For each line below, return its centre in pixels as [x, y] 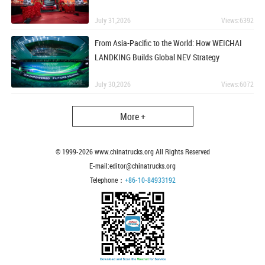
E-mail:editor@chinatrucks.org [132, 166]
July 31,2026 [113, 20]
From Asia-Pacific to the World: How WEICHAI [169, 43]
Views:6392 [237, 20]
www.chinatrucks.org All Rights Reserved [151, 152]
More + [132, 117]
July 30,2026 [113, 84]
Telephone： [107, 180]
